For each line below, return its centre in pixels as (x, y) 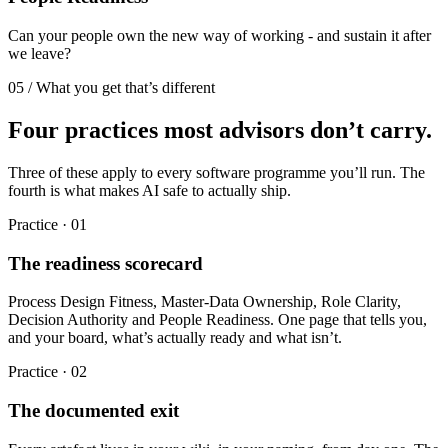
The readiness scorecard (105, 263)
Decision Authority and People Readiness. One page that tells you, (217, 320)
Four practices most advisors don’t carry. (220, 129)
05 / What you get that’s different (111, 87)
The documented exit (93, 410)
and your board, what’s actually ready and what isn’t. (175, 338)
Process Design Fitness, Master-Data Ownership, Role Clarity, (204, 302)
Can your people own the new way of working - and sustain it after (219, 35)
